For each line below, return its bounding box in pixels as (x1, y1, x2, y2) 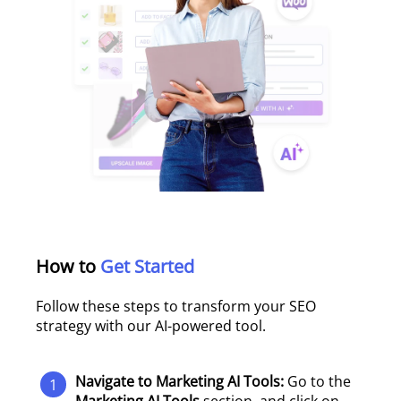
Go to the (287, 371, 351, 391)
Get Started (96, 254, 194, 278)
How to (36, 254, 96, 278)
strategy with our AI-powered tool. (36, 316, 266, 336)
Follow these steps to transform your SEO (36, 296, 316, 316)
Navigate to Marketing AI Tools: (75, 371, 287, 391)
